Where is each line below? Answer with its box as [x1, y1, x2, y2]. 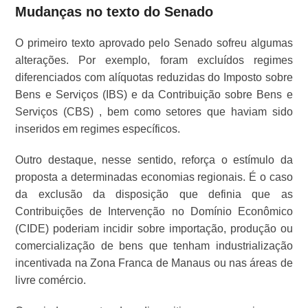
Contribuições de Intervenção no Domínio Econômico [15, 206, 293, 218]
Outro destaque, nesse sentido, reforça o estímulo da [15, 154, 293, 166]
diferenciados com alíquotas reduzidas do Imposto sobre [15, 71, 293, 84]
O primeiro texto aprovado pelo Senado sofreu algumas [15, 37, 293, 49]
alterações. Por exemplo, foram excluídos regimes [15, 54, 293, 67]
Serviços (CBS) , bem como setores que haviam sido [15, 106, 293, 118]
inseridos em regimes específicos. [15, 123, 184, 135]
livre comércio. [15, 274, 89, 287]
